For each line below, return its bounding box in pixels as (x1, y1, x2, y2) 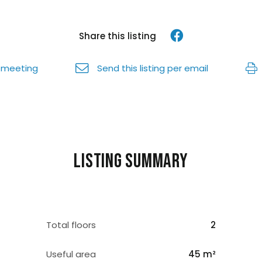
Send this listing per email (97, 62, 208, 74)
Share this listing (78, 30, 156, 42)
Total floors (46, 219, 96, 231)
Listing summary (74, 150, 188, 173)
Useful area (46, 248, 96, 260)
